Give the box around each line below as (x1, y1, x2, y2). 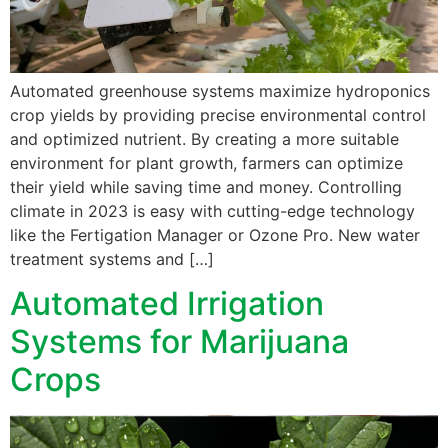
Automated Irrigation (10, 283, 324, 323)
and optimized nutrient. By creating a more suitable (10, 128, 399, 149)
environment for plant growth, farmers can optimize (10, 152, 403, 173)
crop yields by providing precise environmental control (10, 104, 426, 125)
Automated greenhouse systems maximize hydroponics (10, 80, 430, 101)
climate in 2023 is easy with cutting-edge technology (10, 200, 415, 221)
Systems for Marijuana (10, 321, 349, 361)
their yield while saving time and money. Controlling (10, 176, 402, 197)
